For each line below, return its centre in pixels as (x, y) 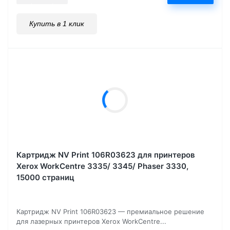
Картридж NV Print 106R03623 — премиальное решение (110, 211)
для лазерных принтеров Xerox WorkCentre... (91, 221)
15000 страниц (45, 177)
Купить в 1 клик (57, 23)
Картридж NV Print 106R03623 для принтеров (106, 155)
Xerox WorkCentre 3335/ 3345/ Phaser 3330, (102, 166)
